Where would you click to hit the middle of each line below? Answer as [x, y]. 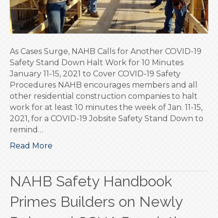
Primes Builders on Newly [96, 202]
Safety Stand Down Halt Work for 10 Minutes [97, 63]
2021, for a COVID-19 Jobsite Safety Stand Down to [107, 119]
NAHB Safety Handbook [91, 182]
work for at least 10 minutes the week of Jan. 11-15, [106, 108]
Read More [31, 146]
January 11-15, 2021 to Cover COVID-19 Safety [95, 74]
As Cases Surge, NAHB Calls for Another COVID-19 [106, 52]
